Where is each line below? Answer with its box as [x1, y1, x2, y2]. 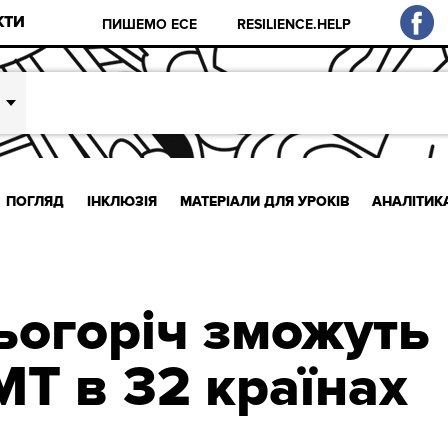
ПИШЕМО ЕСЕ [102, 15, 198, 33]
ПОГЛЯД [6, 192, 65, 210]
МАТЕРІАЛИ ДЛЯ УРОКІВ [179, 192, 350, 210]
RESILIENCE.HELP [237, 15, 352, 33]
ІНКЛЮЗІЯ [86, 192, 157, 210]
